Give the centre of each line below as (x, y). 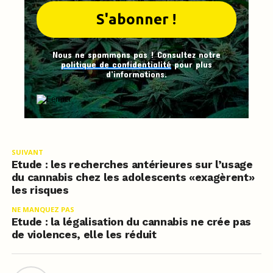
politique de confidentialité (116, 65)
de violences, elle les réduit (84, 235)
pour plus (191, 65)
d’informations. (136, 74)
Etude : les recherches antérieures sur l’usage (132, 165)
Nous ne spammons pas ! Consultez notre (136, 55)
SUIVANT (27, 152)
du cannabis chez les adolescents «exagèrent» (133, 178)
